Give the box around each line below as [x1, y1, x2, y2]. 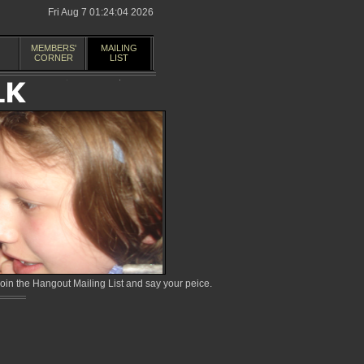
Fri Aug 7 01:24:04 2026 [48, 6, 154, 18]
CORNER [33, 53, 73, 63]
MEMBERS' [30, 43, 76, 53]
